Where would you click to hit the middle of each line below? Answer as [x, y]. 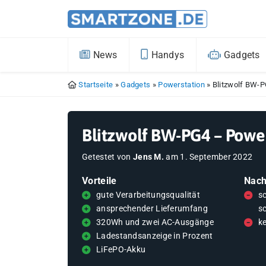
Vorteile [99, 181]
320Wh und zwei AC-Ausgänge [155, 222]
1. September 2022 [216, 157]
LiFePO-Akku [121, 250]
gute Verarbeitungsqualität [148, 195]
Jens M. [148, 157]
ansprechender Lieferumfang [152, 209]
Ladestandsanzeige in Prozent [155, 236]
